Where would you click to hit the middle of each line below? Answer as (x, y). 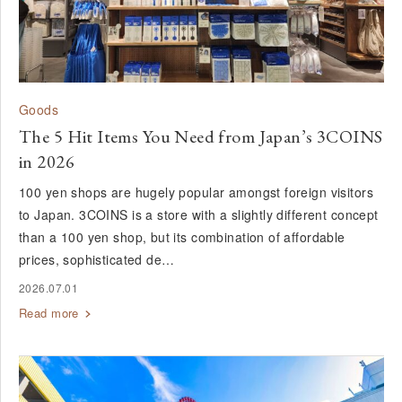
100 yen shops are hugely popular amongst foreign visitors (196, 192)
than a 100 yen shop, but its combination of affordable (182, 236)
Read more (49, 312)
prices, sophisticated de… (97, 259)
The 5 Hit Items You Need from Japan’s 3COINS (201, 136)
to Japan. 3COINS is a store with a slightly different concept (199, 214)
